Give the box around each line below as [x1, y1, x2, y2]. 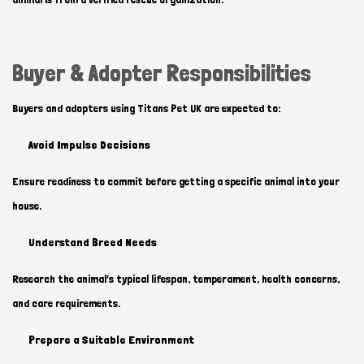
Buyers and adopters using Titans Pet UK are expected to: [12, 102, 280, 115]
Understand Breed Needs [28, 236, 157, 249]
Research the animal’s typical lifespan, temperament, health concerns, [12, 272, 340, 285]
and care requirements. [12, 297, 120, 310]
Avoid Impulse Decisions [28, 138, 150, 151]
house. [12, 199, 41, 212]
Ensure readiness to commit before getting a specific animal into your [12, 175, 340, 188]
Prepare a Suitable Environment [28, 333, 194, 346]
